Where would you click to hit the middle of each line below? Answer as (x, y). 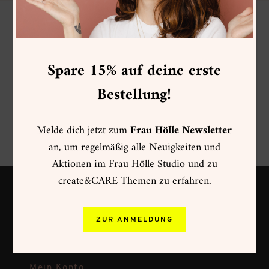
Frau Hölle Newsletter (181, 130)
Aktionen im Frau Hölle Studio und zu (134, 164)
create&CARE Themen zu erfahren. (134, 181)
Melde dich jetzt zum (84, 130)
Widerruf (50, 248)
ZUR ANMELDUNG (134, 219)
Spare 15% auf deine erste (134, 71)
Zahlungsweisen (68, 209)
